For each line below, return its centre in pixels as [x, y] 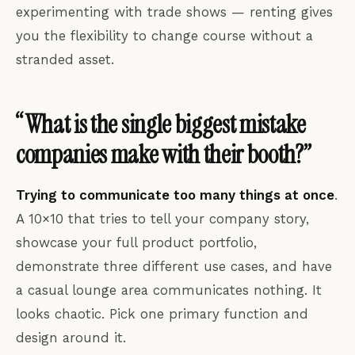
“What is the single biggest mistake [161, 124]
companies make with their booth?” [164, 154]
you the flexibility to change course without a [164, 35]
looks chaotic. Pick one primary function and [162, 314]
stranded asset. [65, 59]
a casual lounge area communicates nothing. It [169, 290]
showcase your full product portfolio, [136, 243]
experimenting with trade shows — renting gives [174, 11]
